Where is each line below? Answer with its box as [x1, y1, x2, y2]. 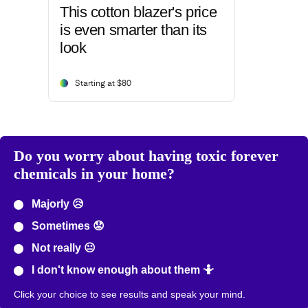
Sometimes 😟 [29, 220, 104, 232]
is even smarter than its [60, 21, 207, 39]
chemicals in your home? [14, 165, 175, 183]
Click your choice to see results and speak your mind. [14, 289, 245, 300]
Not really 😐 [29, 242, 96, 254]
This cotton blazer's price [60, 3, 217, 21]
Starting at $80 [75, 80, 131, 89]
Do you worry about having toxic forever [14, 147, 278, 165]
